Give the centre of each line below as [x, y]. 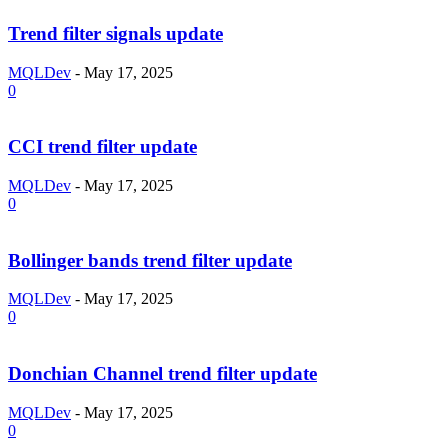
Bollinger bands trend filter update [150, 260]
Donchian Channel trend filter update [162, 374]
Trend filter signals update [115, 33]
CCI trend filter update [102, 147]
